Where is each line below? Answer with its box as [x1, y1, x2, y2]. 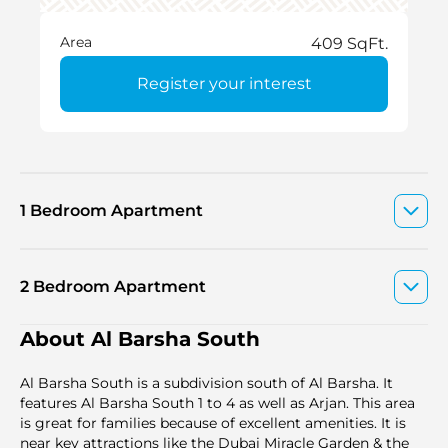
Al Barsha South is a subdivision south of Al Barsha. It [20, 373, 393, 392]
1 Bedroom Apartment [20, 200, 203, 220]
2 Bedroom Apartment [20, 276, 206, 296]
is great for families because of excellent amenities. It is [20, 413, 406, 432]
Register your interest [136, 73, 312, 93]
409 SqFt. [311, 33, 388, 53]
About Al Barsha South [20, 326, 260, 351]
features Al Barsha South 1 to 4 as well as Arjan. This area [20, 393, 415, 412]
